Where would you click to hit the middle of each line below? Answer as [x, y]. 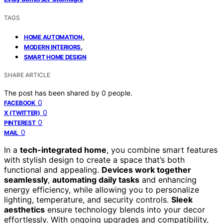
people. [120, 93]
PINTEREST [20, 122]
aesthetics [24, 209]
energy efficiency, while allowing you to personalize [102, 189]
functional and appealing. [53, 169]
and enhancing [168, 179]
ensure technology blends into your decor [125, 209]
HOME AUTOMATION [53, 37]
